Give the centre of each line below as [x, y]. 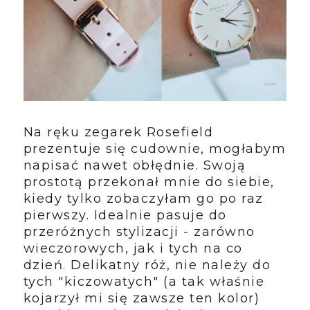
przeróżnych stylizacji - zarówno [139, 231]
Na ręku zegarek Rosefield [118, 132]
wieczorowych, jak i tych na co [133, 248]
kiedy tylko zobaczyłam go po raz [143, 198]
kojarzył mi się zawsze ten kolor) [142, 298]
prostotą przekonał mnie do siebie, [149, 182]
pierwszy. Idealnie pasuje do [125, 215]
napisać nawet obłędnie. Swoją [135, 165]
